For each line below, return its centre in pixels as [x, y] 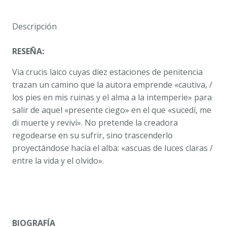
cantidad [28, 21]
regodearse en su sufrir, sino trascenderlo [92, 135]
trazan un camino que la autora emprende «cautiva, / [112, 84]
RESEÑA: [28, 51]
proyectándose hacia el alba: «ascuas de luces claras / [112, 148]
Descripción [34, 26]
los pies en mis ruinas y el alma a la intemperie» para [112, 97]
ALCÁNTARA [35, 8]
